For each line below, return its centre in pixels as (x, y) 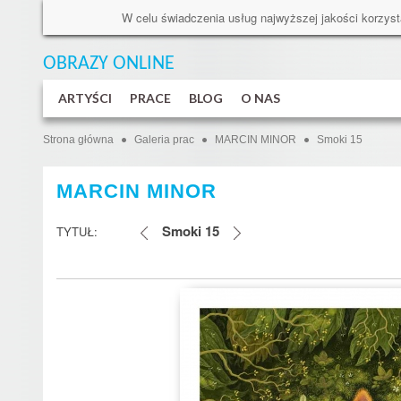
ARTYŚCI (85, 98)
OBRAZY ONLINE (109, 64)
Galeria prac (164, 140)
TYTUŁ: (77, 231)
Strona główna (78, 140)
